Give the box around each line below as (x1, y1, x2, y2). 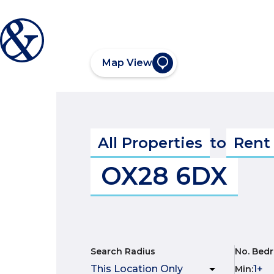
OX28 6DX (101, 161, 228, 191)
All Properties (98, 134, 202, 152)
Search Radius (91, 246, 155, 257)
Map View (102, 57, 152, 68)
